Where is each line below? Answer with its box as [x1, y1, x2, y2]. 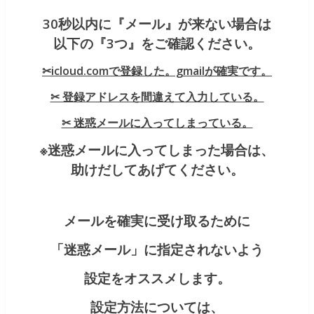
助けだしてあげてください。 [70, 160, 244, 178]
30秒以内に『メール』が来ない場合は [43, 14, 271, 32]
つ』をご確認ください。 [114, 34, 261, 52]
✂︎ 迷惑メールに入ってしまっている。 [61, 114, 253, 130]
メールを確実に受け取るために [64, 211, 250, 229]
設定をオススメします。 [83, 268, 231, 287]
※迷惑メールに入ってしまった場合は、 [40, 140, 274, 158]
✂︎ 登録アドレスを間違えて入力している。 [50, 88, 264, 104]
